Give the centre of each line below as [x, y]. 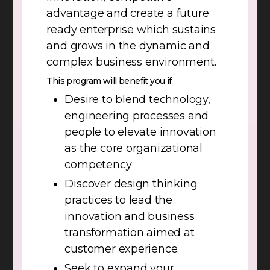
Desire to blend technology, [137, 100]
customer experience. [122, 249]
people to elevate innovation [140, 132]
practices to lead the [118, 200]
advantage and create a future [128, 14]
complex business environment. [131, 62]
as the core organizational [133, 149]
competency [98, 165]
